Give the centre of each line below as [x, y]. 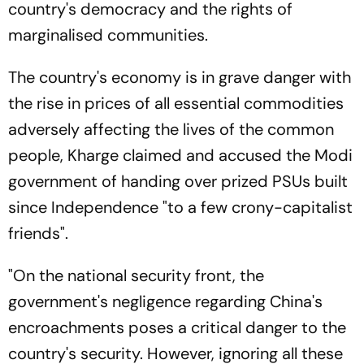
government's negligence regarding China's [165, 301]
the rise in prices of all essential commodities [176, 103]
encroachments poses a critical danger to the [177, 327]
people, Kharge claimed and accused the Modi [180, 155]
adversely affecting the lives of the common [171, 129]
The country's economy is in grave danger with [180, 77]
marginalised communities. [108, 35]
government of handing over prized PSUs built [178, 181]
